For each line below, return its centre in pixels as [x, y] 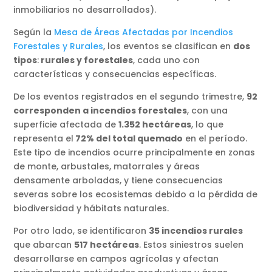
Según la [34, 32]
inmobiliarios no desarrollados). [85, 10]
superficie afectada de [66, 125]
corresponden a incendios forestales [100, 111]
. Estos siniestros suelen [192, 245]
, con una [208, 111]
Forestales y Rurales [59, 46]
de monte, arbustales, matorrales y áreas [107, 167]
